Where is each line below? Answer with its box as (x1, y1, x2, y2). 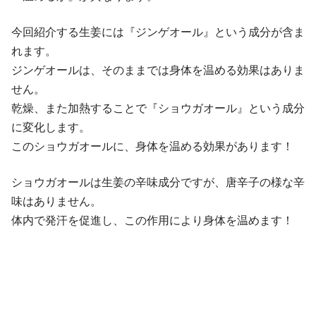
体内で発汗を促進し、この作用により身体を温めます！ (11, 214, 293, 227)
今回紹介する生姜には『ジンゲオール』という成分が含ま (11, 26, 305, 39)
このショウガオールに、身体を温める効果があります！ (11, 140, 293, 153)
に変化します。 (11, 121, 90, 134)
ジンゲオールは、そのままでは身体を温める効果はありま (11, 64, 305, 77)
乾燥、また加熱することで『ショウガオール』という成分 (11, 102, 305, 115)
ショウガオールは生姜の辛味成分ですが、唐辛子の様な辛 (11, 176, 305, 189)
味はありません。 (11, 195, 102, 208)
